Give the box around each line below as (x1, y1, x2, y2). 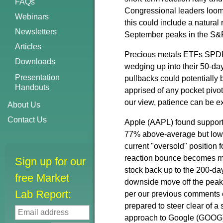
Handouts (15, 83, 49, 92)
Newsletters (15, 27, 57, 36)
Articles (15, 42, 41, 51)
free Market (15, 172, 69, 184)
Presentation (15, 73, 60, 82)
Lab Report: (15, 188, 71, 201)
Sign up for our (15, 155, 86, 168)
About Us (7, 101, 40, 109)
